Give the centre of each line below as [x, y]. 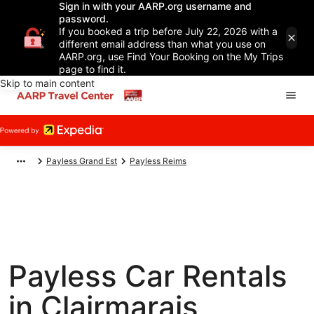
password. [84, 19]
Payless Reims [158, 161]
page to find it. [93, 69]
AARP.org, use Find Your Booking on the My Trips [171, 56]
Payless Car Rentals [148, 276]
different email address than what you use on [162, 44]
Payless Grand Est [82, 161]
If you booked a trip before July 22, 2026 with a [168, 31]
